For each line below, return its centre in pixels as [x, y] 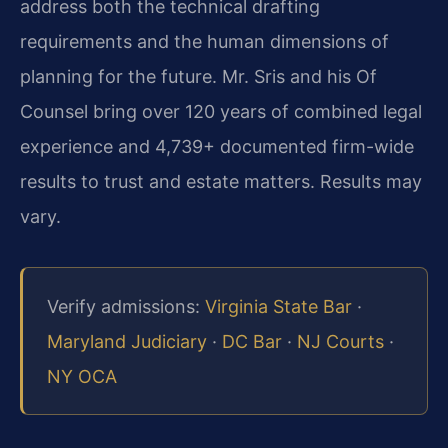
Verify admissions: [126, 306]
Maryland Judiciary [127, 341]
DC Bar [252, 341]
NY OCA [82, 376]
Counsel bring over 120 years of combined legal [221, 112]
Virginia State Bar [278, 306]
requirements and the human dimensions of [204, 42]
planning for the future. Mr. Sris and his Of [198, 77]
